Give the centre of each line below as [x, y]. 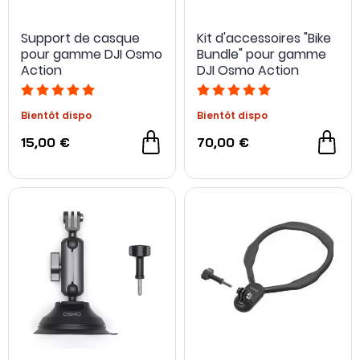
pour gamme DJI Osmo [92, 54]
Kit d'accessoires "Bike [264, 38]
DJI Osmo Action [248, 70]
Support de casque [80, 38]
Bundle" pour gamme [262, 54]
